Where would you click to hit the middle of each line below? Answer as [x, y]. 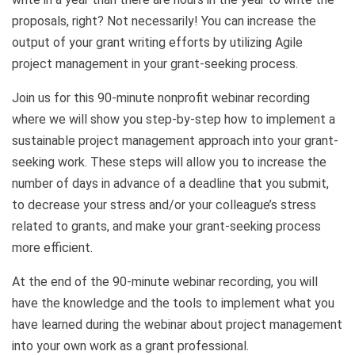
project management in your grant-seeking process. [155, 63]
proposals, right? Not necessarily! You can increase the [164, 21]
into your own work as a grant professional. [130, 345]
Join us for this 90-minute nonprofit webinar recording [161, 97]
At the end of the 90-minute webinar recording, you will [165, 281]
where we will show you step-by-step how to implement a [174, 119]
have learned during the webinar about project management [177, 324]
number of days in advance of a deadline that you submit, [170, 183]
